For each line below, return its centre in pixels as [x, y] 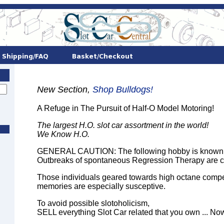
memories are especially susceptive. [101, 186]
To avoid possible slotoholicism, [93, 203]
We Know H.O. [63, 134]
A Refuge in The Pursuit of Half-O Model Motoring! [125, 108]
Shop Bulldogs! [123, 89]
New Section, [65, 89]
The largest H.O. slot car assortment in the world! [123, 125]
